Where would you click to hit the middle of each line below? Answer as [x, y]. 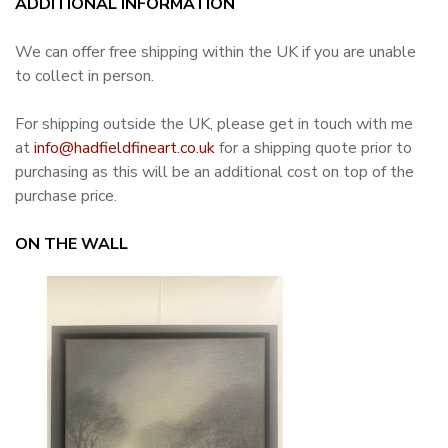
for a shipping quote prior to [313, 147]
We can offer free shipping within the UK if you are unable [215, 51]
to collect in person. [84, 75]
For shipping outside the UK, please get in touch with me [214, 123]
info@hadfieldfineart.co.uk [124, 147]
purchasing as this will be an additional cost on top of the [214, 171]
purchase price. [66, 195]
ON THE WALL [71, 243]
